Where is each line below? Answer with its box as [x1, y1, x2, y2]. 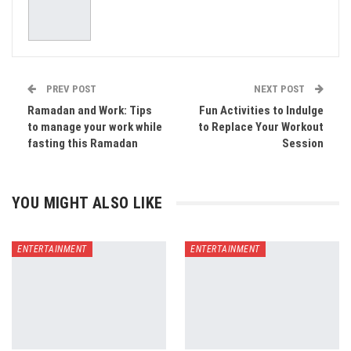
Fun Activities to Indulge [199, 103, 324, 118]
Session [282, 136, 324, 150]
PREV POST [44, 83, 96, 95]
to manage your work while [27, 120, 162, 134]
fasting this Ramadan [27, 136, 138, 150]
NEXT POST [254, 83, 307, 95]
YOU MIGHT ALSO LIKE [12, 194, 163, 212]
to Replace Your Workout [198, 120, 324, 134]
